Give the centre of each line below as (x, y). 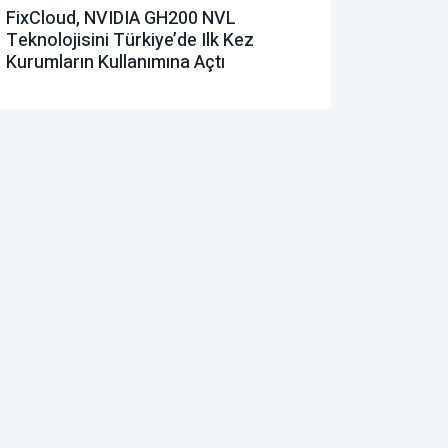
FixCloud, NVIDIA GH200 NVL (121, 18)
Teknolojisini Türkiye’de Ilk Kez (130, 40)
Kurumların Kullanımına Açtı (115, 62)
